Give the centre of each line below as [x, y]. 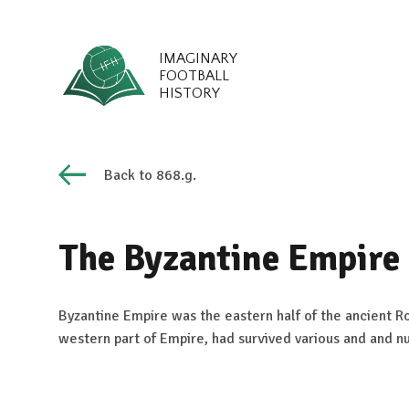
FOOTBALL [194, 76]
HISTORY [189, 93]
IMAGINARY [198, 58]
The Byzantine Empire [229, 258]
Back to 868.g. [150, 175]
